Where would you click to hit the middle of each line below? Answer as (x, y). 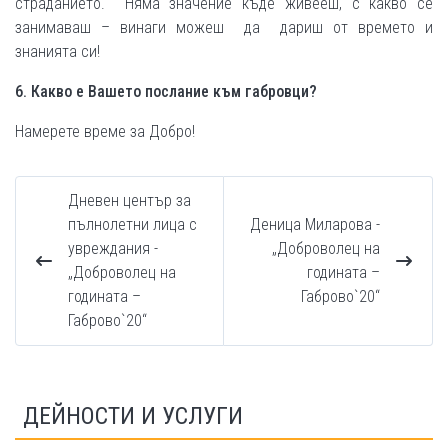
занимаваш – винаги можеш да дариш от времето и (224, 27)
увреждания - (113, 248)
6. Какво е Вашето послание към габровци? (166, 91)
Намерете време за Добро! (105, 131)
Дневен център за (129, 200)
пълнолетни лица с (132, 224)
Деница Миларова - (315, 224)
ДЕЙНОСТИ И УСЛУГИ (133, 415)
